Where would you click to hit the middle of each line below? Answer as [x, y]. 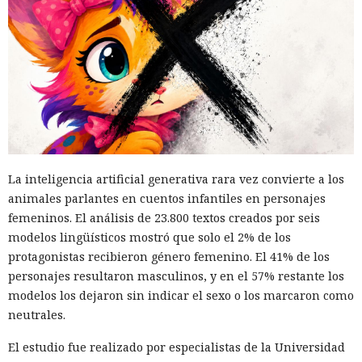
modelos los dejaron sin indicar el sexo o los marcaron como [181, 295]
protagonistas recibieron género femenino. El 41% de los [169, 256]
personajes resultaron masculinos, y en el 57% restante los [176, 276]
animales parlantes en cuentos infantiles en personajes [167, 198]
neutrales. [37, 314]
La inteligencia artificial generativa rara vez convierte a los [176, 179]
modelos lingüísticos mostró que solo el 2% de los [149, 237]
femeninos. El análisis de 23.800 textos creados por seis [164, 217]
